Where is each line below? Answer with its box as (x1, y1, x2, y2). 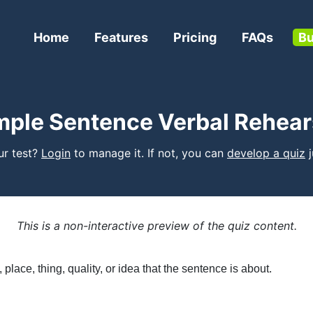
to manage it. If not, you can (71, 146, 227, 160)
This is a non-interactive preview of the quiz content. (16, 219, 297, 233)
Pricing (173, 30, 217, 45)
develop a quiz (227, 146, 305, 160)
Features (94, 30, 148, 45)
